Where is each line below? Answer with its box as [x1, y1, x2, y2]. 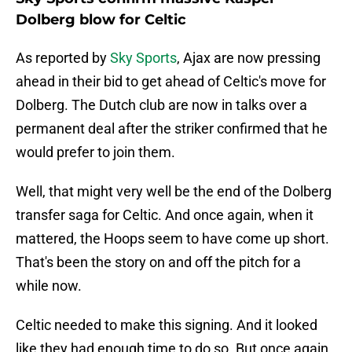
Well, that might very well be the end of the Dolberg [16, 183, 332, 200]
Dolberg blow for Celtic [16, 11, 186, 29]
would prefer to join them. [16, 144, 175, 161]
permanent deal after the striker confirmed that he [16, 120, 328, 137]
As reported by [16, 49, 110, 67]
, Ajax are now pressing [177, 49, 321, 67]
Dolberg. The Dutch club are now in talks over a [16, 97, 307, 114]
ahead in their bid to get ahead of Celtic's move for [16, 73, 326, 90]
